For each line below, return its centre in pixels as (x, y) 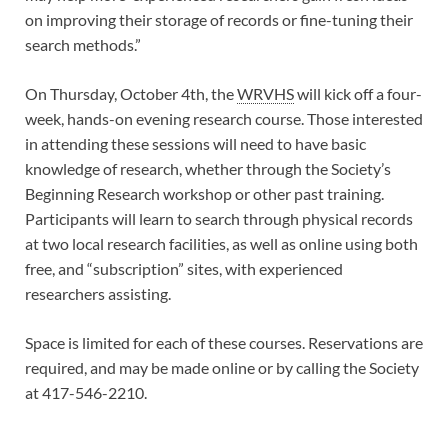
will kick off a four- (358, 93)
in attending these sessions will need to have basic (195, 143)
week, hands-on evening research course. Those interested (224, 118)
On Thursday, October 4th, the (131, 93)
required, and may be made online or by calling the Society (222, 367)
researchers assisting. (98, 293)
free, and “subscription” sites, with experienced (184, 268)
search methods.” (83, 44)
